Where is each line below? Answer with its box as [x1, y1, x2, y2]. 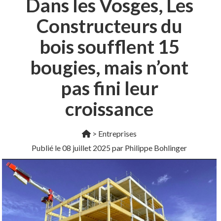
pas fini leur [60, 76, 158, 99]
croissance [65, 97, 154, 120]
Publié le [32, 143, 63, 152]
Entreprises [98, 129, 137, 138]
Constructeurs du [36, 14, 183, 37]
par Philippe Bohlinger [110, 143, 187, 152]
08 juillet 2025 [62, 143, 111, 152]
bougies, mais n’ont [30, 56, 189, 78]
